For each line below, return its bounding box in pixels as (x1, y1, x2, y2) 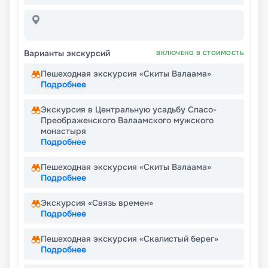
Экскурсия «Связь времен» (41, 197, 153, 209)
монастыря (41, 126, 86, 137)
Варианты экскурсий (24, 48, 110, 59)
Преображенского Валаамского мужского (41, 115, 214, 126)
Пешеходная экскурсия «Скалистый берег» (41, 233, 218, 245)
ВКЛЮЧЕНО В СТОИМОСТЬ (156, 49, 244, 57)
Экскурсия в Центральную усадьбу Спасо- (41, 104, 217, 115)
